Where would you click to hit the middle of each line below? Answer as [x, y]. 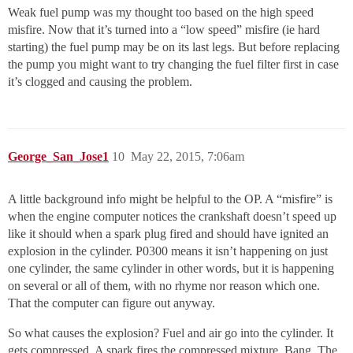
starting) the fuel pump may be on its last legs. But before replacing [174, 47]
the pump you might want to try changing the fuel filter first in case [173, 65]
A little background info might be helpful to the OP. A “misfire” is [170, 199]
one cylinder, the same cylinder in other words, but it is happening [171, 269]
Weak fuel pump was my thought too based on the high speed [161, 13]
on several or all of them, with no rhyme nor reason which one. [164, 286]
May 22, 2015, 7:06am [188, 157]
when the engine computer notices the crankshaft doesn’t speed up [172, 217]
